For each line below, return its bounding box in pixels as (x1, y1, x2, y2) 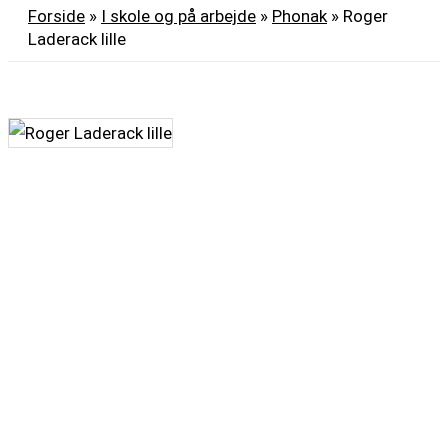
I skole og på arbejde (101, 6, 256, 27)
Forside (28, 6, 85, 27)
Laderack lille (28, 29, 126, 50)
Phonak (272, 6, 327, 27)
